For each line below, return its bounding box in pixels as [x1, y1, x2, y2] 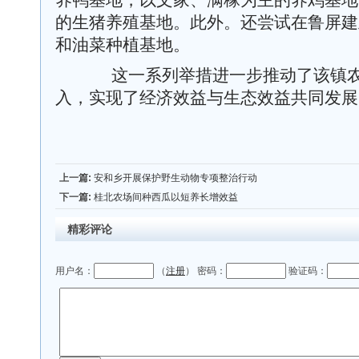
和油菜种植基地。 [55, 35, 190, 54]
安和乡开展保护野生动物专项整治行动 [94, 172, 257, 184]
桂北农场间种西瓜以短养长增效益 [94, 192, 238, 203]
